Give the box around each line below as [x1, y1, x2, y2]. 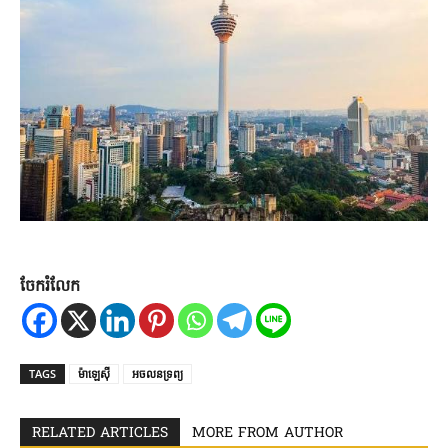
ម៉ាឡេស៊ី [78, 366, 110, 382]
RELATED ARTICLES [32, 423, 168, 445]
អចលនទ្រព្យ [132, 366, 183, 382]
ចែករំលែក [20, 275, 80, 300]
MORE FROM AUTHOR [192, 423, 343, 445]
